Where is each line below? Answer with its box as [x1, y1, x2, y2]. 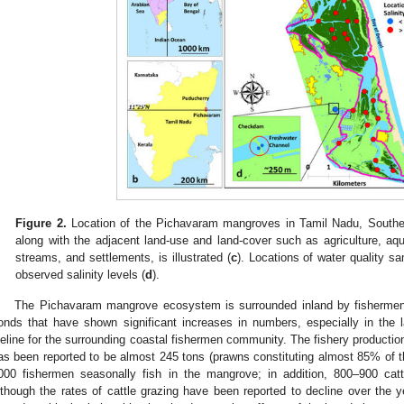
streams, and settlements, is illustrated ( [15, 250, 231, 264]
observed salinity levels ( [15, 267, 146, 281]
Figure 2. [15, 216, 67, 230]
